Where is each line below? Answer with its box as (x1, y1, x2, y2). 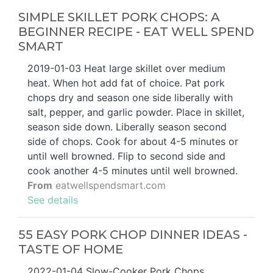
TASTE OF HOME (18, 242, 123, 257)
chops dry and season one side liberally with (27, 91, 233, 104)
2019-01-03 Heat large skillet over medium (27, 62, 225, 75)
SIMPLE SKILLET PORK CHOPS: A (18, 10, 220, 25)
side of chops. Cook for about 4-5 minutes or (27, 135, 238, 148)
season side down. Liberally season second (27, 121, 227, 133)
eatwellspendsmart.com (52, 179, 166, 192)
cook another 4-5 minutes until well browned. (27, 165, 238, 177)
